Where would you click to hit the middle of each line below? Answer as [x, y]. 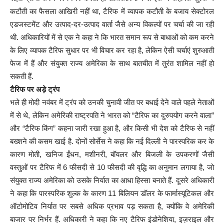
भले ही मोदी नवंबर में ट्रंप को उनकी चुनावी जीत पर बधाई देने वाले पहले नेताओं [112, 102]
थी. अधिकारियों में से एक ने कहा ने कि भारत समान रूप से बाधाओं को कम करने [112, 37]
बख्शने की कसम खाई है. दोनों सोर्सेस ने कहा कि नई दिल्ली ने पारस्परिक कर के [112, 141]
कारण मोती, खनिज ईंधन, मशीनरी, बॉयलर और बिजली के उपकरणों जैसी [112, 154]
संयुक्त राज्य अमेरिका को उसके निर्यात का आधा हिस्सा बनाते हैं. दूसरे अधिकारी [112, 180]
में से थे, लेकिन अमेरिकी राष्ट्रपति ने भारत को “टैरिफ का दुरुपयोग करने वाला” [112, 115]
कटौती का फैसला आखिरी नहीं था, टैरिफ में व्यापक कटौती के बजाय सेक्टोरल [112, 11]
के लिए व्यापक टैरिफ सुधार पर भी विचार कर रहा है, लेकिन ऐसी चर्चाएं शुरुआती [112, 50]
